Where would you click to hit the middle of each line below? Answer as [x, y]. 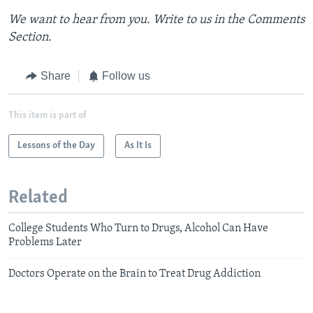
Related [38, 198]
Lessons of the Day [56, 145]
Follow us [126, 76]
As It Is [138, 145]
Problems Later [45, 243]
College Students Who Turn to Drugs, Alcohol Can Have [138, 229]
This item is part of [48, 115]
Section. [30, 38]
